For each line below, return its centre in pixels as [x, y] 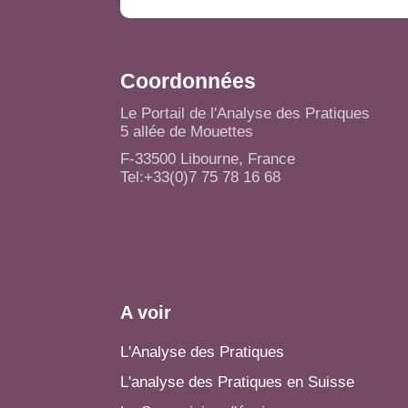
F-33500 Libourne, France [208, 159]
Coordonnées [188, 81]
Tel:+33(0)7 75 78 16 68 [200, 177]
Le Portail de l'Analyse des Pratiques [245, 113]
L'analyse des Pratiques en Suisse [237, 382]
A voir [146, 312]
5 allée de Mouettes [187, 132]
